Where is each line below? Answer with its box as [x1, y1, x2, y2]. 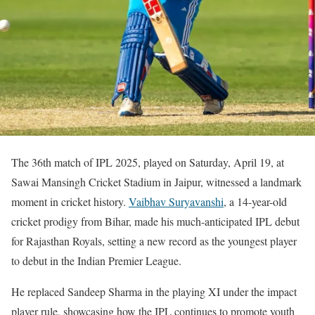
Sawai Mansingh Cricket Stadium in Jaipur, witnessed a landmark [11, 174, 302, 190]
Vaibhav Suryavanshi [129, 194, 224, 210]
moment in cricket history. [11, 194, 129, 210]
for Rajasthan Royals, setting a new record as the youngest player [11, 233, 297, 249]
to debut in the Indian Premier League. [11, 253, 181, 269]
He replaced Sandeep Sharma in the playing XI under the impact [11, 284, 297, 300]
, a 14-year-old [224, 194, 287, 210]
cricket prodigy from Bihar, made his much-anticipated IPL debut [11, 214, 300, 229]
